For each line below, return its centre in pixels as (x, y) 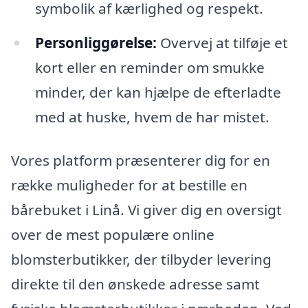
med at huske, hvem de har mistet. (152, 117)
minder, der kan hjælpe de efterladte (158, 92)
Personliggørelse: (96, 42)
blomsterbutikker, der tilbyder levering (141, 260)
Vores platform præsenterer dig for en (141, 161)
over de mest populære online (113, 235)
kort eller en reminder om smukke (150, 67)
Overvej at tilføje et (222, 42)
